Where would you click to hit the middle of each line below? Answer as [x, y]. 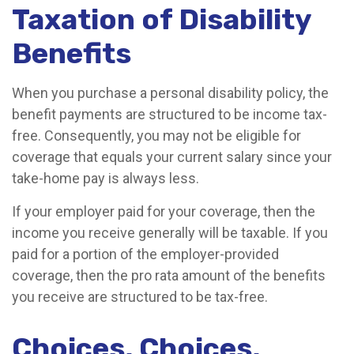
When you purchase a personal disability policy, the [170, 93]
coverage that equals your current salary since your [172, 157]
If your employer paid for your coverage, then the [164, 211]
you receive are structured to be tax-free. [140, 297]
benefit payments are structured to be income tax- [169, 114]
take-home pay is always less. [105, 178]
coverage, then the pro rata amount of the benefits [169, 275]
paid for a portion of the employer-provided [145, 254]
